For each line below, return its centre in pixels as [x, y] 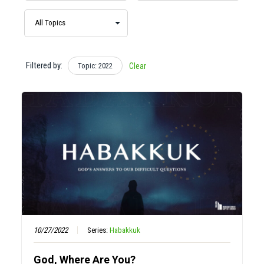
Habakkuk [125, 230]
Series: [99, 230]
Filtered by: [44, 65]
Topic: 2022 [95, 65]
